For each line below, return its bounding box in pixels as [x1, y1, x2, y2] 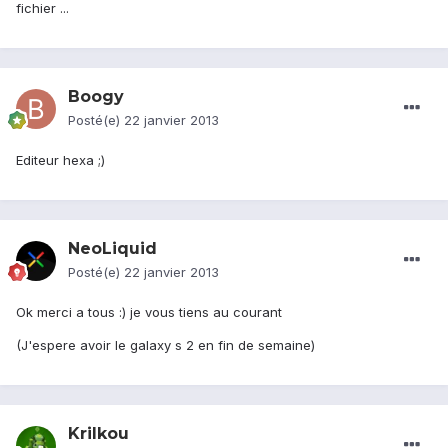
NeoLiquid [68, 239, 157, 259]
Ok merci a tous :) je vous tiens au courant [16, 304, 282, 321]
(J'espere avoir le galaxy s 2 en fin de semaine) [16, 337, 315, 354]
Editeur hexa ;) [16, 152, 105, 169]
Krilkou [68, 424, 129, 444]
